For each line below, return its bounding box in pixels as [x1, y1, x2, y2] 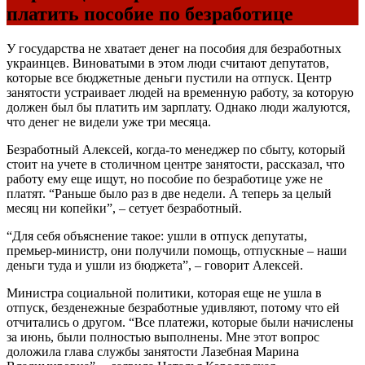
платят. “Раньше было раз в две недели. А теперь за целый [7, 186, 332, 200]
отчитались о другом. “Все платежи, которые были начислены [7, 314, 354, 329]
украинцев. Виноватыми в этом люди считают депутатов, [7, 55, 329, 70]
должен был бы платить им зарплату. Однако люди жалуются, [7, 99, 350, 114]
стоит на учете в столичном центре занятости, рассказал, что [7, 156, 345, 171]
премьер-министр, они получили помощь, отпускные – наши [7, 243, 347, 257]
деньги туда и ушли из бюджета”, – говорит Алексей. [7, 257, 303, 272]
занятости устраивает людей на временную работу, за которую [7, 85, 354, 99]
